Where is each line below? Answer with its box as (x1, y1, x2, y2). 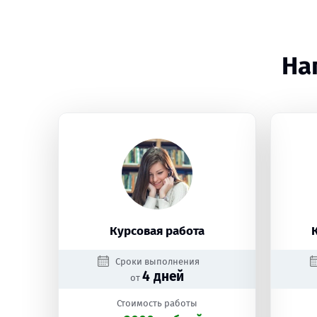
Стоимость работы (117, 298, 197, 309)
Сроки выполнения (115, 256, 200, 267)
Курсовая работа (110, 224, 204, 238)
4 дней (142, 268, 184, 284)
